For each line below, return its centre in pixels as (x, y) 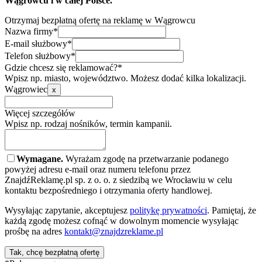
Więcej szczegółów (40, 113)
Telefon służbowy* (40, 56)
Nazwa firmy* (31, 31)
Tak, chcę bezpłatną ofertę (54, 252)
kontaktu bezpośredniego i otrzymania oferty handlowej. (108, 190)
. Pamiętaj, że (232, 210)
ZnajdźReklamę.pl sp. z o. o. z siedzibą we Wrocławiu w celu (118, 180)
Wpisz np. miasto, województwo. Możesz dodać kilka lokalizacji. (125, 78)
